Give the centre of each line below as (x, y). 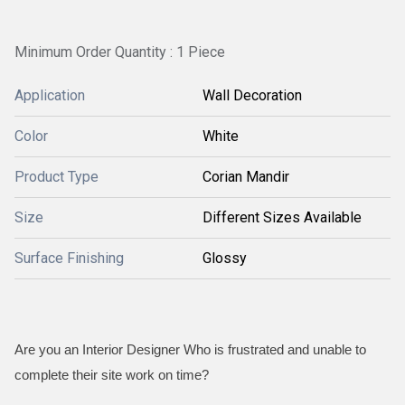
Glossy (225, 258)
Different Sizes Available (282, 217)
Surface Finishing (69, 258)
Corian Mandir (246, 177)
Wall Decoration (252, 95)
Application (50, 95)
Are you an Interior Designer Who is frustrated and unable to (190, 349)
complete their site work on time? (200, 375)
